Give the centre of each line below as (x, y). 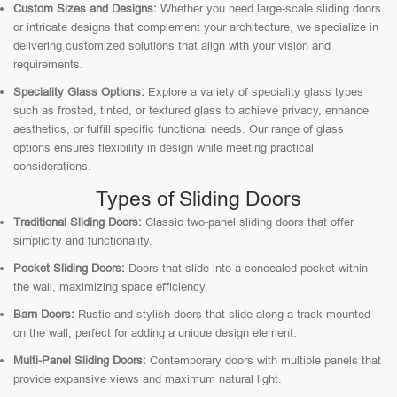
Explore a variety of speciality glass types (254, 92)
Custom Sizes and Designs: (85, 8)
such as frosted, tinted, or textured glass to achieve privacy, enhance (191, 110)
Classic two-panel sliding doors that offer (248, 222)
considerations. (52, 166)
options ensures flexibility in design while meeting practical (163, 148)
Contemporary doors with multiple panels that (264, 360)
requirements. (48, 64)
